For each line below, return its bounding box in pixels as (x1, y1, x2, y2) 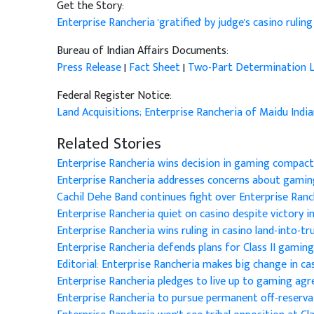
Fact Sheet (128, 58, 180, 77)
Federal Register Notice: (56, 86, 172, 105)
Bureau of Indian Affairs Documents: (56, 41, 228, 60)
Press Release (56, 58, 121, 77)
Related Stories (56, 131, 161, 157)
